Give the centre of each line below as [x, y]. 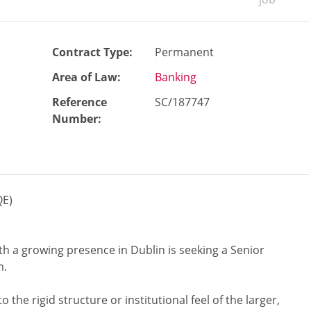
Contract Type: [92, 52]
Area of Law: [86, 77]
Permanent [184, 52]
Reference [79, 102]
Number [75, 119]
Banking [176, 77]
